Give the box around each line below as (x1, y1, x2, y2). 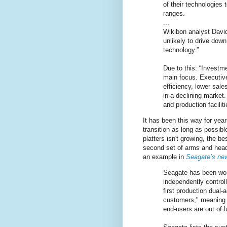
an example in (143, 153, 186, 161)
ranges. (163, 9, 185, 17)
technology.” (163, 46, 199, 54)
